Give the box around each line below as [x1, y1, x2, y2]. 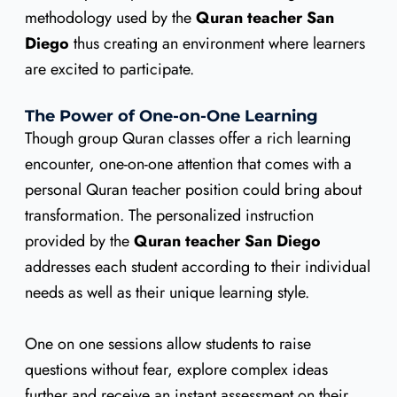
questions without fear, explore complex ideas [24, 358, 328, 382]
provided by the [24, 230, 134, 253]
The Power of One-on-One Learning [24, 106, 318, 127]
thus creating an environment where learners [68, 31, 365, 55]
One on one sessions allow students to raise [24, 332, 311, 356]
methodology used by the [24, 5, 196, 29]
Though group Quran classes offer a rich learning [24, 127, 351, 151]
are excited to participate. [24, 57, 194, 81]
